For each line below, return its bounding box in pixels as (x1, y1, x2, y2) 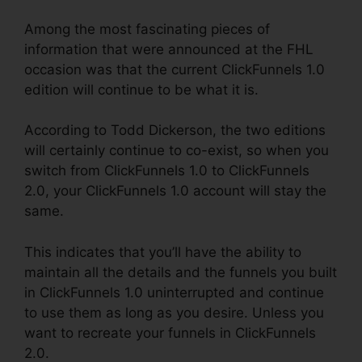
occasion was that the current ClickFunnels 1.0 (24, 61, 325, 78)
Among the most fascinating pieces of (24, 20, 270, 37)
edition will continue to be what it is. (24, 81, 259, 98)
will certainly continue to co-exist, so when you (24, 142, 329, 159)
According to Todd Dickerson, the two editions (24, 122, 326, 139)
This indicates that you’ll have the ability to (24, 243, 301, 260)
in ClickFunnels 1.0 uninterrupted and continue (24, 284, 324, 301)
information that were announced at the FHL (24, 40, 314, 57)
